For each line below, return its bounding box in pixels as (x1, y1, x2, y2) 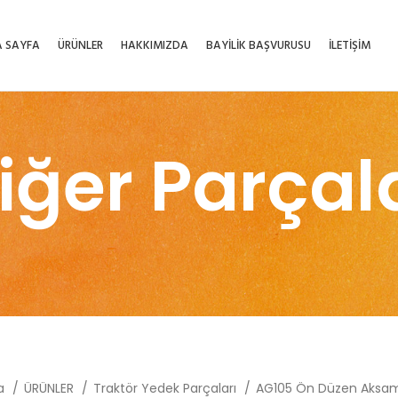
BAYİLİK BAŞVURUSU (205, 36, 311, 55)
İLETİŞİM (328, 36, 370, 55)
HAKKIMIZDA (120, 36, 188, 55)
